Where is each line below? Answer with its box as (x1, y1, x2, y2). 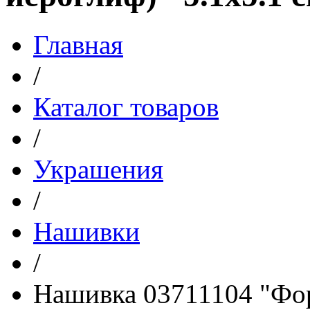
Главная (33, 29, 123, 60)
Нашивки (33, 216, 140, 246)
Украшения (33, 154, 163, 184)
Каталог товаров (33, 91, 219, 122)
